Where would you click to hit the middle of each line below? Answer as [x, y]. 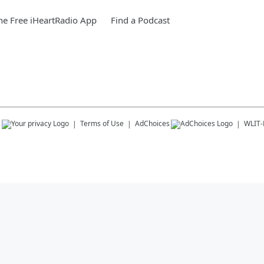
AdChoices [152, 123]
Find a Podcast [140, 20]
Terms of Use [102, 123]
